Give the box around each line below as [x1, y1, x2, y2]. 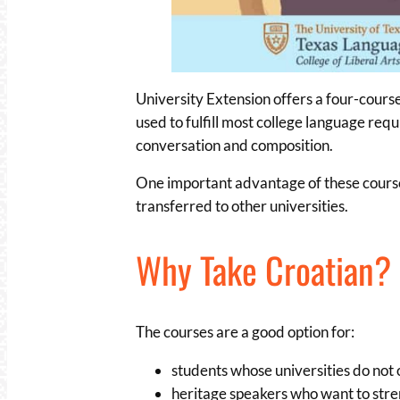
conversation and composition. [136, 135, 333, 154]
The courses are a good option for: [136, 321, 354, 341]
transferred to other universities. [136, 196, 348, 216]
